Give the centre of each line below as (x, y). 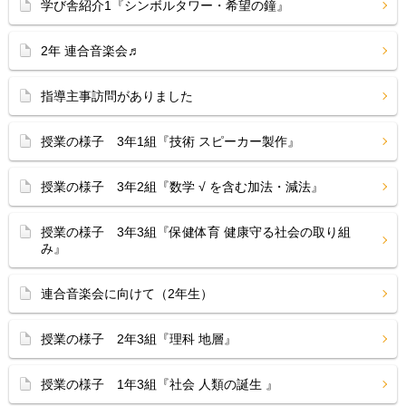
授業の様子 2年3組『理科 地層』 (139, 339)
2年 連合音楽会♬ (91, 51)
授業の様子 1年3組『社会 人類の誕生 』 (159, 384)
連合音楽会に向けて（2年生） (127, 294)
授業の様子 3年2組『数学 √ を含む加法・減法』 (182, 187)
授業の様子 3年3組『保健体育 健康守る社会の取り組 (196, 232)
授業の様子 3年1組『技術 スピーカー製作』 (170, 141)
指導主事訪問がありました (117, 96)
